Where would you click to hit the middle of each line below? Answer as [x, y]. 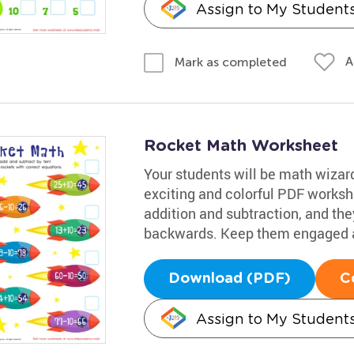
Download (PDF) [229, 279]
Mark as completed [230, 62]
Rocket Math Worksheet [241, 146]
